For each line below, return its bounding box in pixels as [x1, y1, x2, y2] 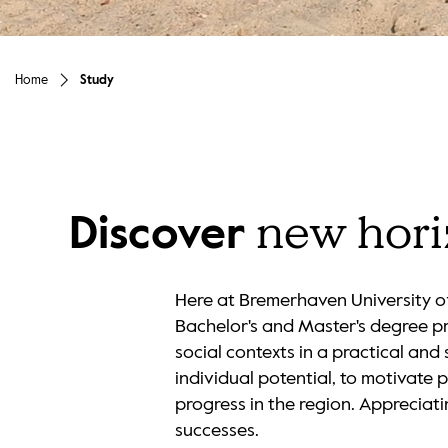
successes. [175, 421, 260, 440]
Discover [68, 212, 256, 258]
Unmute [60, 21, 94, 32]
